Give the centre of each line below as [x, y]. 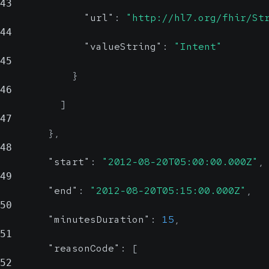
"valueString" [123, 47]
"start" [69, 162]
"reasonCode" [84, 248]
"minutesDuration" [99, 219]
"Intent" [198, 47]
